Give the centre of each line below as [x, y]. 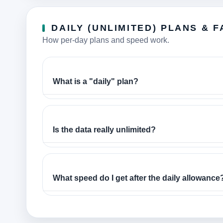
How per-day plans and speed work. [106, 40]
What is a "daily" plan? [96, 81]
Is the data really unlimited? [104, 129]
